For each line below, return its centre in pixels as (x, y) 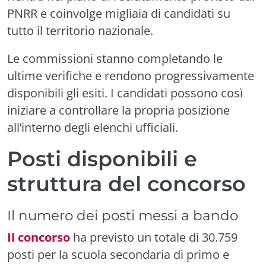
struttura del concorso (126, 184)
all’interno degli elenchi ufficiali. (93, 127)
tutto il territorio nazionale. (80, 31)
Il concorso (39, 237)
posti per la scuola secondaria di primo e (118, 254)
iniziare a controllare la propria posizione (118, 110)
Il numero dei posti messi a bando (123, 215)
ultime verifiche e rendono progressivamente (131, 76)
